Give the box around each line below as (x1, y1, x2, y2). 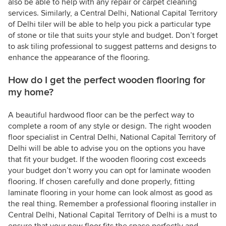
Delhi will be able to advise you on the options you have (8, 143, 205, 154)
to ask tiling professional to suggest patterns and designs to (8, 41, 216, 52)
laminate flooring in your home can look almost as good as (8, 188, 212, 198)
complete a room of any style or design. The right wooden (8, 121, 211, 132)
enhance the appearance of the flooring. (8, 52, 150, 63)
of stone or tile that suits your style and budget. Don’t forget (8, 30, 218, 41)
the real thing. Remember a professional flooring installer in (8, 199, 216, 209)
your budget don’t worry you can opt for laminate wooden (8, 165, 211, 176)
